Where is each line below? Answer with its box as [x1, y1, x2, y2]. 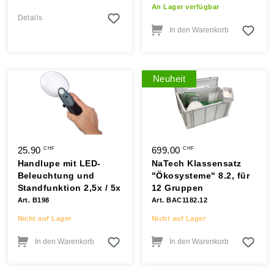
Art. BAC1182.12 [152, 196, 208, 204]
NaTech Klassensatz [152, 158, 242, 168]
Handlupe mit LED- [17, 158, 101, 168]
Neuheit [152, 73, 186, 84]
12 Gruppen [152, 183, 204, 193]
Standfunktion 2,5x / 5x [17, 183, 121, 193]
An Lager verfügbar [152, 3, 220, 10]
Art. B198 [17, 196, 50, 204]
